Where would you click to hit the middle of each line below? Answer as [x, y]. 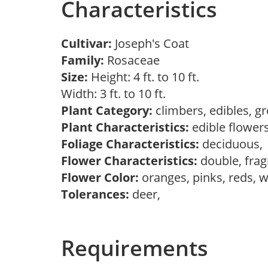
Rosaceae [135, 60]
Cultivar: [88, 43]
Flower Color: [100, 177]
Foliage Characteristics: [130, 144]
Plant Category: [107, 110]
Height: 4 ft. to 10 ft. [144, 77]
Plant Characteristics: [125, 127]
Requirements [135, 248]
